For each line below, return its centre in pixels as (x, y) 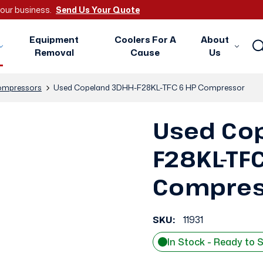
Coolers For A (145, 40)
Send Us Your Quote (98, 10)
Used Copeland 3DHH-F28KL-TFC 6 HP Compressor (149, 87)
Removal (54, 53)
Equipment (54, 40)
